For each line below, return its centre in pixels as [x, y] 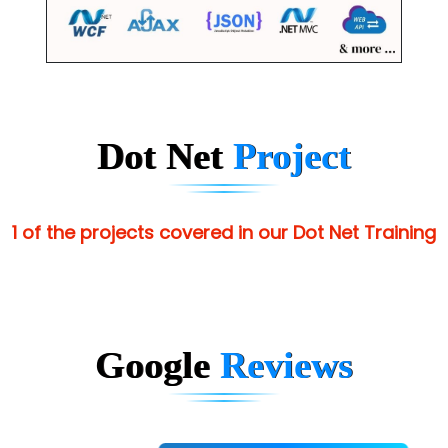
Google [157, 365]
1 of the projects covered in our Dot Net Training [224, 233]
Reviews [286, 365]
